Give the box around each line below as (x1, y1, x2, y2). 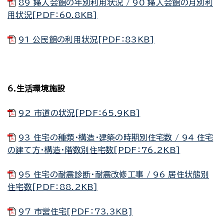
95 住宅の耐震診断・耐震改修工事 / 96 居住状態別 (18, 170, 209, 178)
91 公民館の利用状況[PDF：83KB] (18, 35, 154, 43)
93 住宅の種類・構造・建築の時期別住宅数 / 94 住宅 (18, 133, 213, 141)
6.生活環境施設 (7, 84, 65, 92)
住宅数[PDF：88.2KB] (7, 183, 98, 191)
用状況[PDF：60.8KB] (7, 11, 97, 19)
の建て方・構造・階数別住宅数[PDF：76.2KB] (7, 146, 180, 154)
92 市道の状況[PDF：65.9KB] (18, 109, 140, 117)
